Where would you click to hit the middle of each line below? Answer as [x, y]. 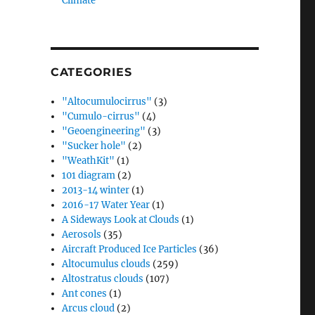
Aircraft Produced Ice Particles [130, 249]
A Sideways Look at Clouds [121, 220]
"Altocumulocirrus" [107, 102]
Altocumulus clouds [107, 264]
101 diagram [89, 175]
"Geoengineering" [104, 131]
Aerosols [82, 234]
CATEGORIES [91, 72]
